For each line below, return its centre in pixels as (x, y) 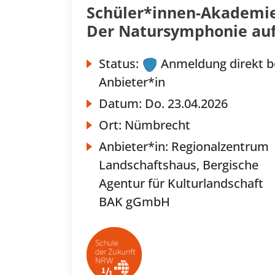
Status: (119, 64)
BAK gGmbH (134, 202)
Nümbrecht (157, 125)
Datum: (122, 104)
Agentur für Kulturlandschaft (181, 184)
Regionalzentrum (220, 147)
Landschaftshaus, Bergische (179, 165)
